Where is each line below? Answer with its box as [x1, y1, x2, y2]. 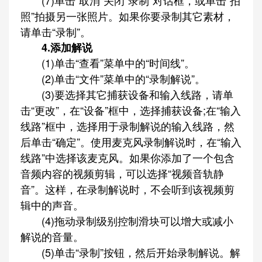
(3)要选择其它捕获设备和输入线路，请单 [20, 87, 233, 102]
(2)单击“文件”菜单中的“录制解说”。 [20, 71, 205, 86]
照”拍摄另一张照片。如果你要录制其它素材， [20, 8, 235, 23]
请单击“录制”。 [20, 24, 91, 39]
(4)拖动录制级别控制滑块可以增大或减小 [20, 213, 233, 228]
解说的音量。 [20, 229, 84, 244]
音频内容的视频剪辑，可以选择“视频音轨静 [20, 166, 224, 181]
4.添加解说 [20, 40, 92, 55]
